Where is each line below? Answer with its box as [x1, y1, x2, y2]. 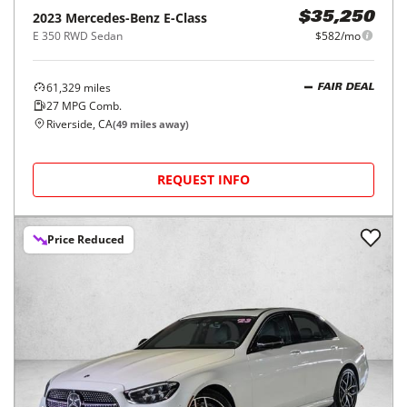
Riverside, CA [46, 115, 113, 132]
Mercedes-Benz [65, 8, 160, 26]
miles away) [127, 116, 189, 131]
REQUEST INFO [157, 170, 250, 188]
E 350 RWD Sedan [33, 27, 123, 44]
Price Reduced [47, 231, 124, 247]
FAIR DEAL [317, 83, 374, 94]
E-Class [164, 8, 207, 26]
